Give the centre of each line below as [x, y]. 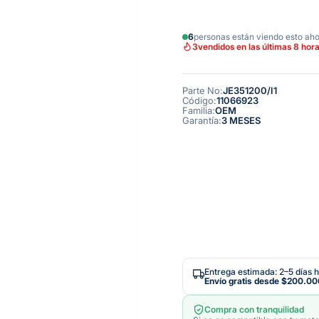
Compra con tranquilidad [254, 310]
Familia [197, 111]
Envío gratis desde [243, 281]
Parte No [201, 91]
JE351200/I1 [250, 91]
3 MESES [241, 121]
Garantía [200, 121]
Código [198, 101]
